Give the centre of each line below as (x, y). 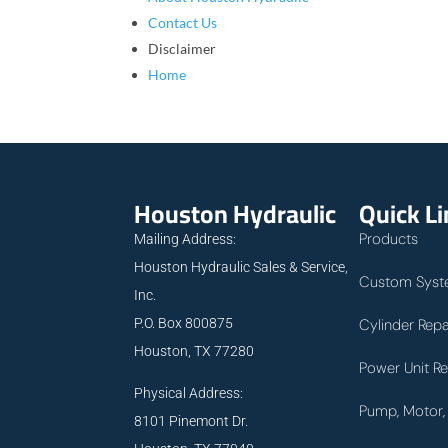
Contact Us (183, 23)
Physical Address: (189, 392)
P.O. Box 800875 (184, 322)
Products (388, 238)
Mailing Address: (185, 238)
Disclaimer (182, 49)
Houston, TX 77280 (194, 350)
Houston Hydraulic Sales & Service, (241, 266)
